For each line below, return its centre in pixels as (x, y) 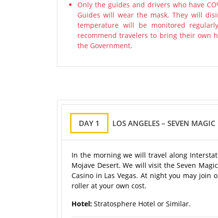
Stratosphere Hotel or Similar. (143, 204)
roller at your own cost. (110, 186)
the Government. (105, 45)
